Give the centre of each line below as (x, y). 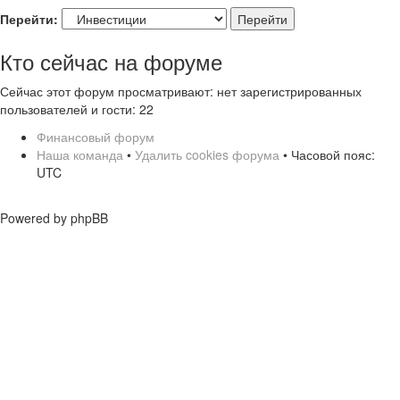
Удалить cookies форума (207, 154)
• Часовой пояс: (327, 154)
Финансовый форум (96, 136)
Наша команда (80, 154)
